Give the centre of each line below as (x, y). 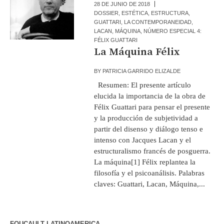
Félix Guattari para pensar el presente (152, 107)
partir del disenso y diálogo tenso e (149, 129)
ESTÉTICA (135, 13)
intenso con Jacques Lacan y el (143, 140)
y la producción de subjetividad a (146, 118)
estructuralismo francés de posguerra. (152, 151)
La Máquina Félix (137, 52)
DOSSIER (106, 13)
